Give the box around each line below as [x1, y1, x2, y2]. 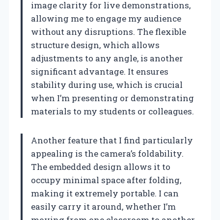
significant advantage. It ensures [31, 65, 168, 77]
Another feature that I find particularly [31, 134, 193, 146]
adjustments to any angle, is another [31, 52, 183, 64]
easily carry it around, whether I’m [31, 200, 176, 212]
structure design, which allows [31, 39, 160, 51]
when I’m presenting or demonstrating [31, 92, 194, 104]
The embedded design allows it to [31, 161, 170, 172]
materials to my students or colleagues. [31, 105, 194, 117]
